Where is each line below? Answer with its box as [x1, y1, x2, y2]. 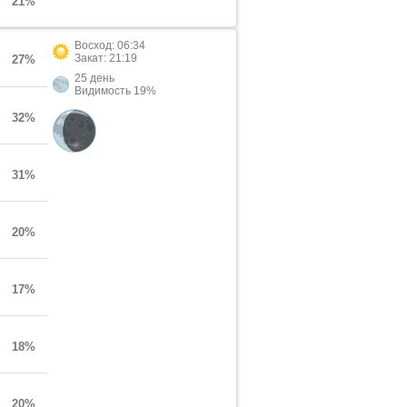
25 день [74, 72, 114, 84]
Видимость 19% [74, 84, 156, 97]
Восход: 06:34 [74, 39, 145, 52]
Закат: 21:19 [74, 52, 137, 65]
